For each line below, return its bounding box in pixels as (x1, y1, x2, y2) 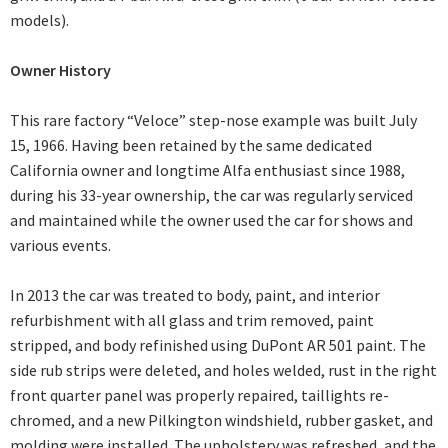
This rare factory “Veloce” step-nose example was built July (10, 110, 417, 131)
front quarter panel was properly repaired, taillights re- (10, 385, 389, 406)
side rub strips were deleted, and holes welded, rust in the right (10, 360, 437, 381)
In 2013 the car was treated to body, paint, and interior (10, 285, 380, 306)
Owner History (10, 60, 111, 81)
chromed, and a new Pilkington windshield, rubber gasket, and (10, 410, 433, 431)
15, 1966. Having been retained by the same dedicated (10, 135, 372, 156)
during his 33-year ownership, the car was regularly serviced (10, 185, 413, 206)
